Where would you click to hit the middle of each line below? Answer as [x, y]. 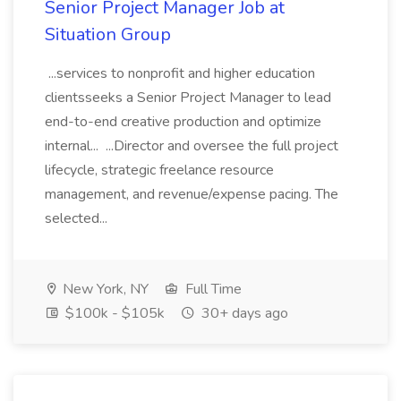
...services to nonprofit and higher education [180, 73]
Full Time [212, 289]
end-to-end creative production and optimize [183, 122]
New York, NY [104, 289]
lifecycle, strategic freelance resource [159, 170]
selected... [78, 218]
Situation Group [108, 34]
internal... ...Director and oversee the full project [192, 146]
